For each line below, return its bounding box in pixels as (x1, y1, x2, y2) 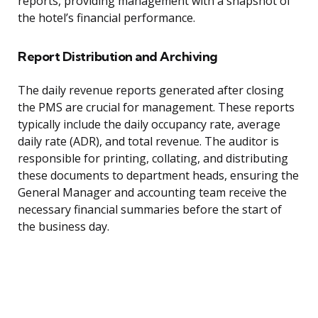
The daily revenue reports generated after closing (18, 82, 284, 99)
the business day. (18, 219, 109, 235)
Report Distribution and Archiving (18, 48, 218, 65)
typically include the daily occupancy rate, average (18, 116, 280, 133)
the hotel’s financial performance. (18, 10, 195, 26)
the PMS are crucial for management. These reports (18, 99, 295, 116)
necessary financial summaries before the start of (18, 202, 282, 218)
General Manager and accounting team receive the (18, 185, 287, 201)
